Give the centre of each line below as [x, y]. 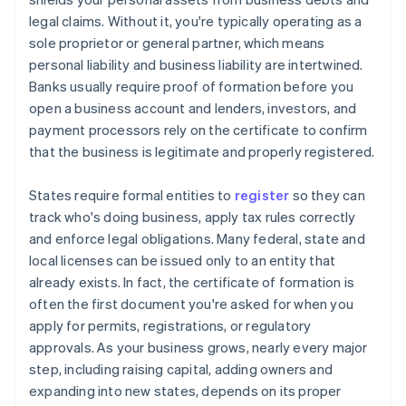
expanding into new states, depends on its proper [185, 391]
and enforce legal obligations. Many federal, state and [197, 239]
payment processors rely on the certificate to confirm [198, 130]
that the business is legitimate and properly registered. [202, 152]
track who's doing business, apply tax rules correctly [193, 217]
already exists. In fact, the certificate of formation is [192, 282]
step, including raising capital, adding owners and [181, 369]
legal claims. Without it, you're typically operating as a [196, 21]
